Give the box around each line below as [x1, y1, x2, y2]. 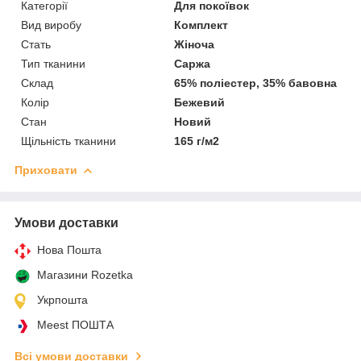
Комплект [174, 18, 229, 31]
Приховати [15, 163, 77, 176]
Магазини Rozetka [37, 268, 133, 281]
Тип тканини [21, 56, 85, 70]
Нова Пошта [37, 243, 102, 256]
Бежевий [174, 95, 226, 109]
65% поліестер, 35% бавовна [174, 76, 338, 89]
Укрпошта [37, 293, 88, 306]
